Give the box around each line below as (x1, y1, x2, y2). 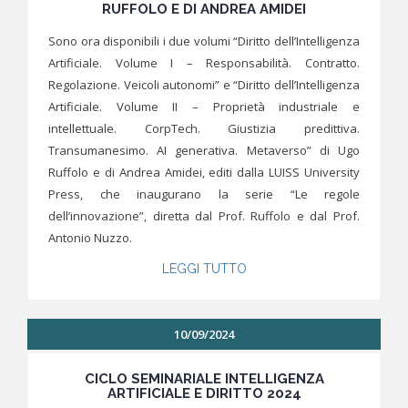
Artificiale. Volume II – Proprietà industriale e (48, 98, 360, 116)
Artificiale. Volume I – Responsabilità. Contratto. (48, 55, 360, 72)
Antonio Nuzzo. (48, 229, 132, 247)
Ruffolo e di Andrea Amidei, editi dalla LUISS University (48, 164, 360, 181)
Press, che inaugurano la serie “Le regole (48, 186, 360, 203)
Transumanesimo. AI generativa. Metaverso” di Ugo (48, 142, 360, 159)
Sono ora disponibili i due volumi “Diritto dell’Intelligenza (48, 33, 360, 50)
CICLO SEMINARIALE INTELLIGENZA (84, 371, 324, 388)
